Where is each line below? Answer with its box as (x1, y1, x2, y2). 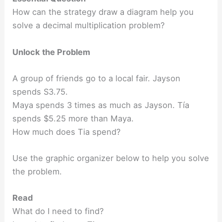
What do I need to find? (12, 206, 104, 217)
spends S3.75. (12, 86, 68, 97)
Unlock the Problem (12, 47, 91, 57)
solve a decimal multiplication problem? (12, 20, 165, 31)
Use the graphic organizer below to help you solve (12, 153, 210, 164)
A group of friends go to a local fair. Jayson (12, 73, 181, 83)
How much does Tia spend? (12, 126, 121, 137)
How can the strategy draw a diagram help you (12, 7, 194, 17)
